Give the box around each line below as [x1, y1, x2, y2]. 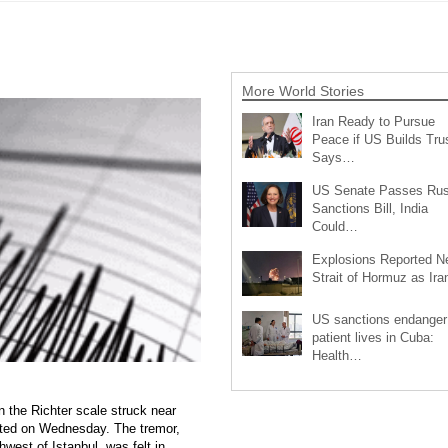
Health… [311, 348, 362, 364]
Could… [311, 219, 358, 235]
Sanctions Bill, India [311, 201, 428, 217]
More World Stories [241, 83, 364, 100]
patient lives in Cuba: [311, 330, 434, 346]
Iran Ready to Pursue [311, 114, 435, 130]
